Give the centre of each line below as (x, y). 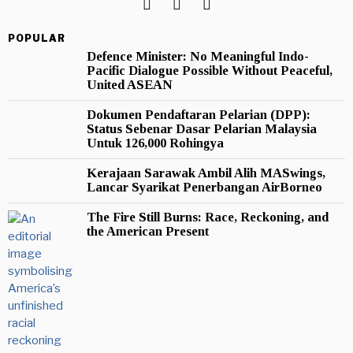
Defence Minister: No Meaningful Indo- (198, 56)
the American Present (148, 231)
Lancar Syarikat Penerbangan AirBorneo (204, 187)
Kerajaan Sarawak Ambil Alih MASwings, (206, 173)
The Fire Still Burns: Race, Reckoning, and (208, 217)
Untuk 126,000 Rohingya (155, 143)
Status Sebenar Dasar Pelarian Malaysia (202, 128)
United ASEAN (130, 84)
